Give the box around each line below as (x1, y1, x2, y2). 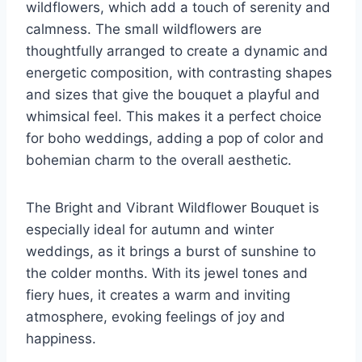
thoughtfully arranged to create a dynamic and (26, 43, 328, 60)
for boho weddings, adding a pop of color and (26, 130, 324, 147)
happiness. (26, 330, 96, 347)
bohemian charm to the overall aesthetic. (26, 152, 292, 169)
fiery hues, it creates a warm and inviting (26, 287, 290, 304)
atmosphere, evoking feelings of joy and (26, 309, 285, 326)
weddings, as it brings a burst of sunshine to (26, 243, 316, 260)
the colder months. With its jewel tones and (26, 265, 308, 282)
